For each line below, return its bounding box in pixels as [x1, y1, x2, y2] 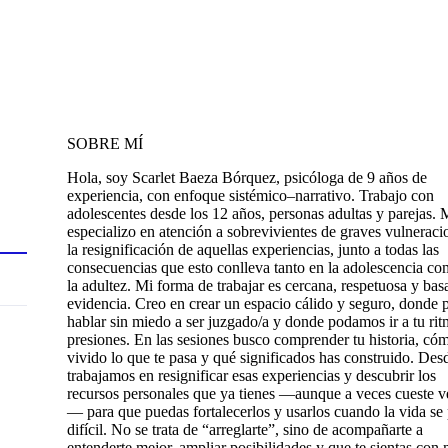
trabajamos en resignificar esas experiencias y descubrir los [67, 366, 436, 384]
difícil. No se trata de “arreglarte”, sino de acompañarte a [67, 420, 423, 438]
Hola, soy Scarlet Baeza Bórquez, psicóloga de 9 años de [67, 168, 427, 186]
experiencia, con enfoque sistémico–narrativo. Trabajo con [67, 186, 434, 204]
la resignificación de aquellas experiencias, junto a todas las [67, 240, 439, 258]
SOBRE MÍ [67, 134, 143, 152]
